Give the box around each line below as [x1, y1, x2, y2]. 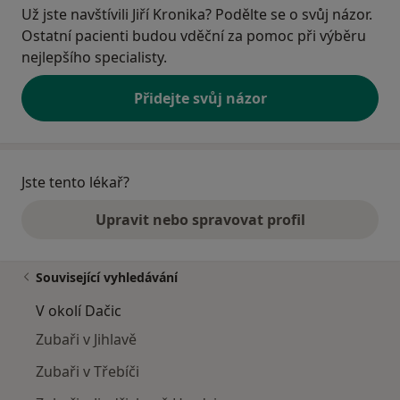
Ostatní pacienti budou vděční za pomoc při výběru [21, 26, 366, 46]
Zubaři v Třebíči [36, 362, 139, 382]
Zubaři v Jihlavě [36, 329, 137, 350]
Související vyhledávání [36, 269, 178, 287]
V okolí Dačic [36, 301, 121, 321]
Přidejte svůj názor [133, 88, 267, 109]
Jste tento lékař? [21, 172, 129, 193]
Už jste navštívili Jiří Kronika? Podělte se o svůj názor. [21, 4, 372, 25]
